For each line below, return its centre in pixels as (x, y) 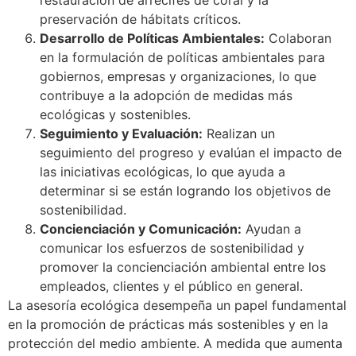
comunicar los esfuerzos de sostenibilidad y (172, 248)
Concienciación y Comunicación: (141, 228)
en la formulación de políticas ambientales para (182, 57)
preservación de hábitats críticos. (140, 19)
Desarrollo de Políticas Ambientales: (152, 38)
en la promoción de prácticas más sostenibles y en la (168, 324)
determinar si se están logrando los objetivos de (185, 190)
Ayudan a (271, 228)
